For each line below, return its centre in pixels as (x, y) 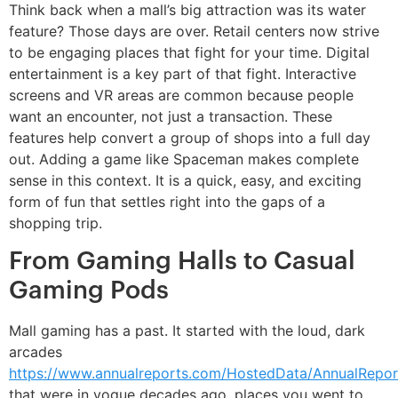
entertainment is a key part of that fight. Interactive (183, 74)
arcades (36, 351)
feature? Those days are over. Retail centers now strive (194, 32)
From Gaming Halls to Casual (182, 261)
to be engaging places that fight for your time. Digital (189, 53)
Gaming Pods (89, 290)
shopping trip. (56, 223)
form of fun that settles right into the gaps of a (167, 202)
